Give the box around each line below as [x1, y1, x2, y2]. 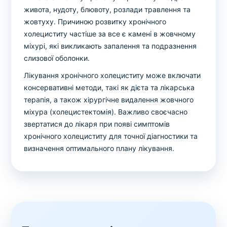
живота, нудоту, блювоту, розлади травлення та [24, 5, 191, 14]
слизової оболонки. [24, 54, 90, 62]
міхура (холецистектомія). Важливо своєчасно [24, 107, 188, 116]
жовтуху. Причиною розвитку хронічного [24, 17, 167, 26]
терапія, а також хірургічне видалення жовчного [24, 95, 194, 104]
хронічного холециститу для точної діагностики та [24, 132, 198, 140]
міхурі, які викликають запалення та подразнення [24, 42, 197, 50]
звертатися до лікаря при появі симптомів [24, 120, 170, 128]
